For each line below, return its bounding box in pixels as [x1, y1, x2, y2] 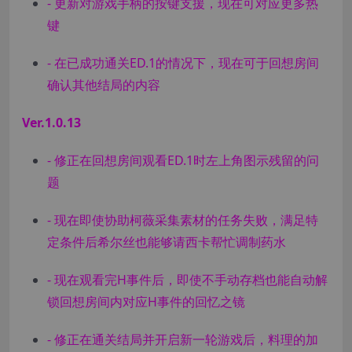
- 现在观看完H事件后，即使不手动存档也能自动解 [47, 271, 328, 289]
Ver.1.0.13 [22, 114, 81, 132]
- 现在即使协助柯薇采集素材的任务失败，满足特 [47, 211, 318, 229]
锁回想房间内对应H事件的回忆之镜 [47, 293, 245, 311]
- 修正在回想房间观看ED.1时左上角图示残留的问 [47, 152, 319, 170]
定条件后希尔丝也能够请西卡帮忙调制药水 [47, 233, 286, 251]
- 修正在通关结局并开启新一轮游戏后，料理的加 [47, 331, 318, 349]
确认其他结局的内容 [47, 76, 160, 94]
